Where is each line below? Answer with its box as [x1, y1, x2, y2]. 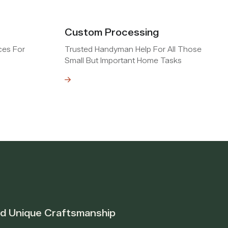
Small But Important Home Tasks [65, 56, 182, 65]
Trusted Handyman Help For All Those [65, 45, 202, 54]
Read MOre [22, 76, 59, 84]
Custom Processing [65, 26, 159, 38]
